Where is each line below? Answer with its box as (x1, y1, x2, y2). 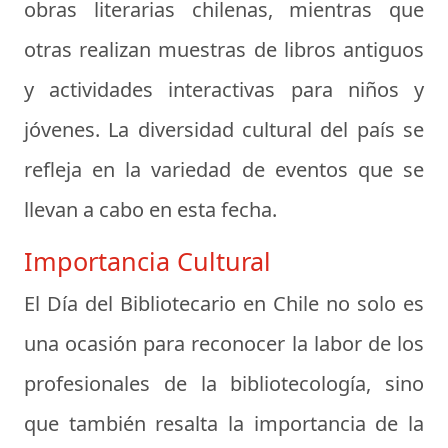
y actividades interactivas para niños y (24, 76, 424, 103)
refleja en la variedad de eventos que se (24, 156, 424, 183)
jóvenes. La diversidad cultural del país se (24, 116, 424, 143)
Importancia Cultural (24, 244, 271, 278)
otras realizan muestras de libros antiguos (24, 36, 424, 63)
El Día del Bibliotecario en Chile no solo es (24, 290, 424, 317)
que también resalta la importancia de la (24, 410, 424, 437)
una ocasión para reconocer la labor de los (24, 330, 424, 357)
